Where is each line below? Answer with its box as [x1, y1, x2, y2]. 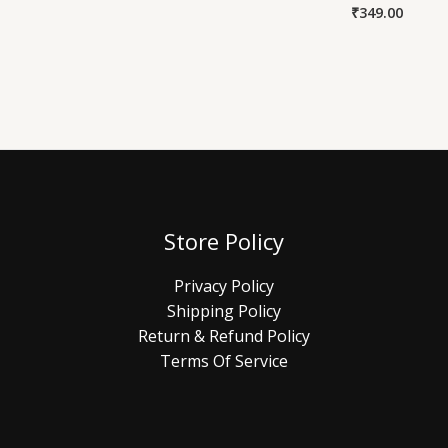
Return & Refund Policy [137, 324, 310, 347]
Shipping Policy [166, 299, 281, 322]
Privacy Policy [173, 274, 274, 297]
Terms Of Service [159, 349, 288, 372]
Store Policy [163, 226, 284, 257]
